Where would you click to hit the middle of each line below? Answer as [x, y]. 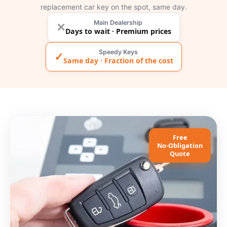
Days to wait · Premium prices [118, 31]
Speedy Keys [118, 52]
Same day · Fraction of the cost [118, 61]
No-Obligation [180, 145]
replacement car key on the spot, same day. [113, 7]
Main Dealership [118, 23]
